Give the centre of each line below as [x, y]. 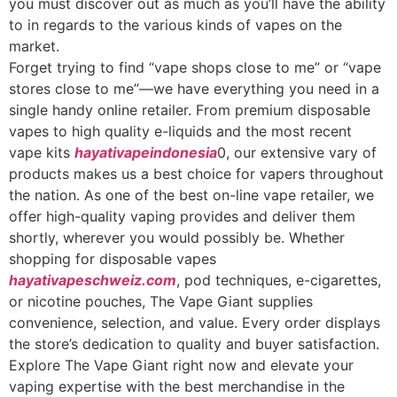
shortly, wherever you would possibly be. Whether [177, 237]
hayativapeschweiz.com [93, 280]
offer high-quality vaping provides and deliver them [182, 216]
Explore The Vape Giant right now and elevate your [181, 365]
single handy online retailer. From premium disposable [190, 110]
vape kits [42, 152]
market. [34, 46]
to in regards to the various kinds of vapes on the [175, 25]
